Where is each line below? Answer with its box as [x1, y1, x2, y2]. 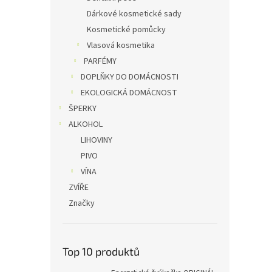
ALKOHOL [69, 118, 103, 131]
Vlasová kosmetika [87, 39, 155, 52]
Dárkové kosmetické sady [87, 8, 182, 20]
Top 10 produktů [63, 245, 140, 258]
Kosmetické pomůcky [87, 24, 166, 36]
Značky [69, 197, 95, 209]
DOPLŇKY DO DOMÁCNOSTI [81, 71, 178, 83]
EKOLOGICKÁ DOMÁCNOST [81, 87, 177, 99]
